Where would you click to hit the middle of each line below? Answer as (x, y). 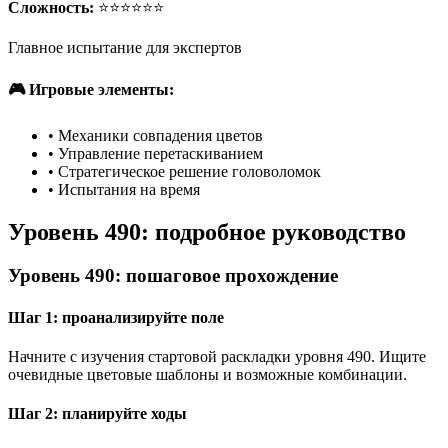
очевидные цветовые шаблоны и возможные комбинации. (207, 374)
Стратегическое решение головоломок (189, 171)
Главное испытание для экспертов (125, 48)
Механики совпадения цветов (160, 135)
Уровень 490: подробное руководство (207, 231)
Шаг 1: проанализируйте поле (116, 317)
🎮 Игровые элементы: (91, 90)
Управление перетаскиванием (160, 153)
